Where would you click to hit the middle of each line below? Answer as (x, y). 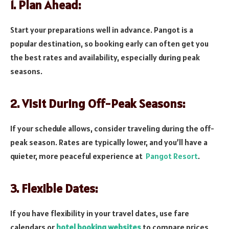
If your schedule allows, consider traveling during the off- (112, 129)
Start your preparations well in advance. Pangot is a (102, 29)
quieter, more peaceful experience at (78, 156)
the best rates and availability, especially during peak (105, 57)
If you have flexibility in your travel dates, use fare (100, 213)
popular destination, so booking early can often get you (109, 43)
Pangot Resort (172, 156)
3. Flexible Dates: (54, 189)
